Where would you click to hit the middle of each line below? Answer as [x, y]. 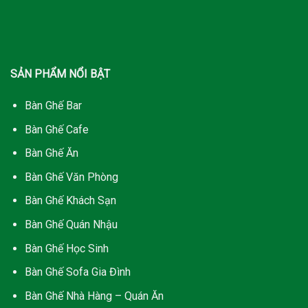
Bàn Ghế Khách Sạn [70, 201]
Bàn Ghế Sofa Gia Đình [77, 272]
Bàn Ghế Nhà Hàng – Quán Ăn [94, 296]
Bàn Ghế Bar [53, 106]
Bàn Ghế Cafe [56, 129]
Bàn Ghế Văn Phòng [71, 177]
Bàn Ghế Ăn [51, 153]
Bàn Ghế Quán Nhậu [71, 225]
